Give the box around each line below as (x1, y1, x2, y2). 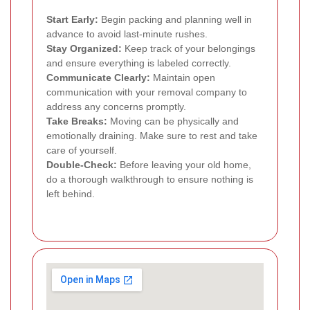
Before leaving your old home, (117, 159, 251, 171)
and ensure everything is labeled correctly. (46, 57, 231, 69)
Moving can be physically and (107, 116, 239, 127)
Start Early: (46, 14, 98, 26)
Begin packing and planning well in (98, 14, 252, 26)
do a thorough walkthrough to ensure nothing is (46, 174, 253, 185)
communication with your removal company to (46, 86, 247, 98)
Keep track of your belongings (122, 43, 255, 55)
